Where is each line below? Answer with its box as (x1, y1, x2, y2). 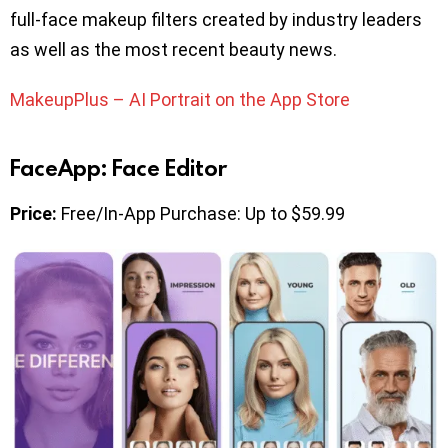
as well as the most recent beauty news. (10, 38, 337, 60)
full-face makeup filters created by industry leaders (10, 8, 422, 30)
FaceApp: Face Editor (10, 152, 227, 182)
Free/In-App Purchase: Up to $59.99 (57, 202, 345, 224)
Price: (10, 202, 57, 224)
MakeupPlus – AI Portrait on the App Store (10, 88, 350, 110)
